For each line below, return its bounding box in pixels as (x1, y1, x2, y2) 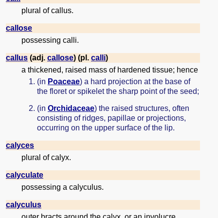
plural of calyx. (21, 153, 71, 162)
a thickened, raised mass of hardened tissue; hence (21, 66, 198, 74)
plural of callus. (21, 6, 73, 15)
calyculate (6, 170, 43, 179)
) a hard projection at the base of (80, 77, 190, 86)
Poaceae (48, 77, 80, 86)
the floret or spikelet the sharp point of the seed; (37, 87, 199, 95)
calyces (6, 141, 34, 149)
